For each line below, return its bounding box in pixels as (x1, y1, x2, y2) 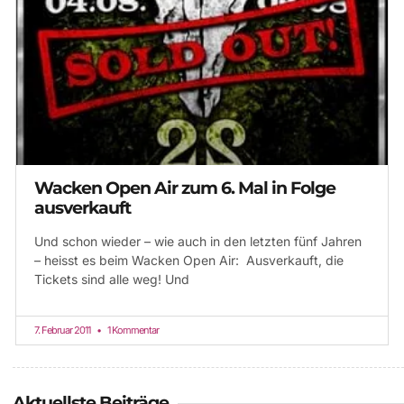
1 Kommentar (106, 324, 159, 337)
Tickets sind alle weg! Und (34, 271, 189, 288)
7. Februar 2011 (34, 324, 92, 337)
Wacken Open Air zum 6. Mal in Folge (34, 178, 335, 199)
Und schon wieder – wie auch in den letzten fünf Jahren (34, 234, 362, 250)
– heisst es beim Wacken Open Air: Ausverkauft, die (34, 252, 344, 269)
